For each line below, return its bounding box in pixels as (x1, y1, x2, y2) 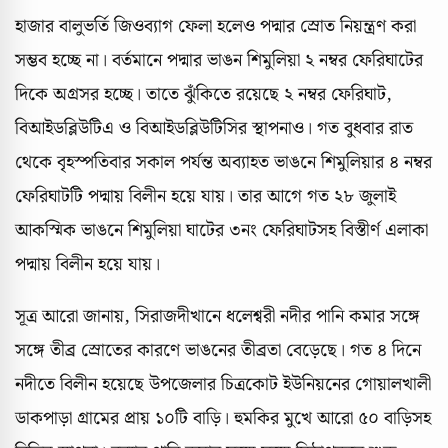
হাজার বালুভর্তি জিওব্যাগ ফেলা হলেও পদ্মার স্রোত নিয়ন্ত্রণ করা (15, 11, 416, 41)
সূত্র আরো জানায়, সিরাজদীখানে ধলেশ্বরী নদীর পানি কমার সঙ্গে (15, 301, 420, 331)
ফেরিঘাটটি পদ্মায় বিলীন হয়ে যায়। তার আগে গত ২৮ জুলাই (15, 181, 396, 211)
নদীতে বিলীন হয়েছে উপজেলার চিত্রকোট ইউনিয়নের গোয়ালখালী (15, 369, 431, 399)
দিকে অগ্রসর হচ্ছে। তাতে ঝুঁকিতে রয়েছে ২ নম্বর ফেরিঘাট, (15, 79, 392, 109)
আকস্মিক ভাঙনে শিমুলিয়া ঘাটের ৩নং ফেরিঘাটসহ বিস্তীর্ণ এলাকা (15, 215, 428, 245)
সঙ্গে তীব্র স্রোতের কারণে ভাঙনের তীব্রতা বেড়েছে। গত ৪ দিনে (15, 335, 421, 365)
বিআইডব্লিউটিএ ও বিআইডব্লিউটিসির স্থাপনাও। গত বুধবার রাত (15, 113, 413, 143)
